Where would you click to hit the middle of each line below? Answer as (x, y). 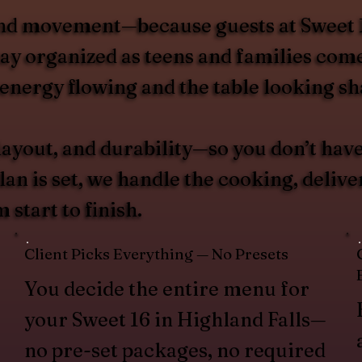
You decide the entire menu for (167, 288)
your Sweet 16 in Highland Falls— (176, 319)
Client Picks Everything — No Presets (157, 254)
